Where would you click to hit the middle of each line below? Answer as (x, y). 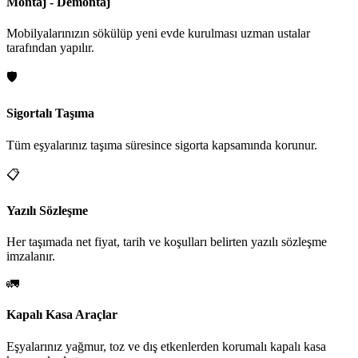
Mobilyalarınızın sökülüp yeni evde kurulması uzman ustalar (158, 34)
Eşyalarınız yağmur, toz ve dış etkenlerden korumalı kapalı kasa (166, 346)
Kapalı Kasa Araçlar (62, 315)
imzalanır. (31, 257)
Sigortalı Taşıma (50, 113)
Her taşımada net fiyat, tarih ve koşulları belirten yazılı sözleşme (167, 242)
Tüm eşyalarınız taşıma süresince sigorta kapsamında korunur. (162, 145)
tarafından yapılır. (50, 48)
